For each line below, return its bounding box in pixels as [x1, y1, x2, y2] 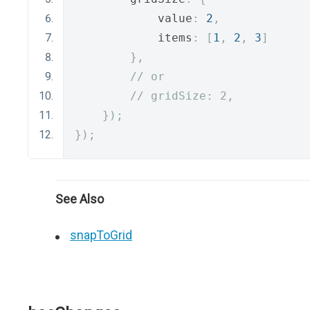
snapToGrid [70, 228, 132, 242]
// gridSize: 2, [130, 89, 234, 102]
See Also [55, 192, 104, 206]
